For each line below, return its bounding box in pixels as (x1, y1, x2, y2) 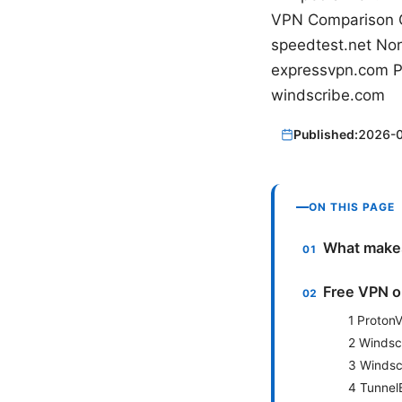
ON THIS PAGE (309, 199, 395, 214)
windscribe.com (271, 86, 385, 104)
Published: (293, 127, 359, 143)
